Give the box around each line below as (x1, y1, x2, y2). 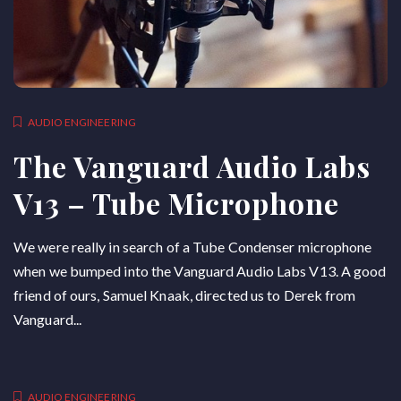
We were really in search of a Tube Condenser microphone (13, 238, 372, 255)
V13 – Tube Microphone (13, 183, 339, 222)
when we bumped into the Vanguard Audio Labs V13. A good (13, 262, 387, 279)
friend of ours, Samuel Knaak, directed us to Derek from (13, 286, 356, 303)
